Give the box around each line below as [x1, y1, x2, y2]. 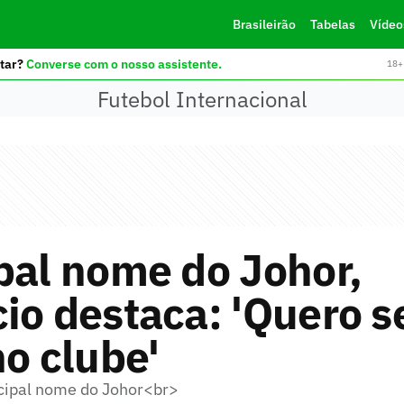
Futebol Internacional [96, 84, 308, 114]
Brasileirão [232, 16, 296, 32]
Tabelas [309, 16, 355, 32]
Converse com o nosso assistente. [25, 55, 222, 72]
